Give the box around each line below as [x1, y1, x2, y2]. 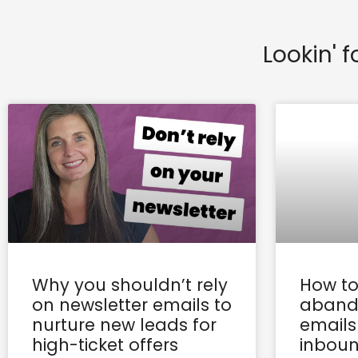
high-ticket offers [32, 332, 178, 356]
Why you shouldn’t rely [32, 272, 228, 296]
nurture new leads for [32, 312, 217, 336]
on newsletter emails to [32, 292, 232, 316]
